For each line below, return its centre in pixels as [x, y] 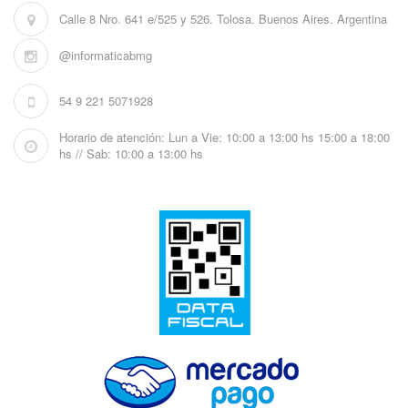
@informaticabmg [106, 56]
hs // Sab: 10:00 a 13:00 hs [131, 154]
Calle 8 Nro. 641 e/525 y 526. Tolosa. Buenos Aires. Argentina [223, 19]
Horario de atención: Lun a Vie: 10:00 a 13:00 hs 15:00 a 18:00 [224, 138]
